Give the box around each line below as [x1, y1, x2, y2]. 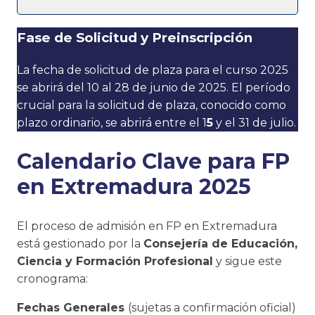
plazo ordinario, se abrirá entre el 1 [17, 116, 207, 130]
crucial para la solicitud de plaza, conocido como [17, 98, 286, 112]
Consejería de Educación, [143, 236, 297, 250]
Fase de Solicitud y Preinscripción [17, 30, 252, 46]
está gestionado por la [17, 236, 143, 250]
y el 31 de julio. [213, 116, 296, 130]
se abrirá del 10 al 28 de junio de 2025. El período [17, 81, 290, 95]
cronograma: [17, 271, 88, 285]
